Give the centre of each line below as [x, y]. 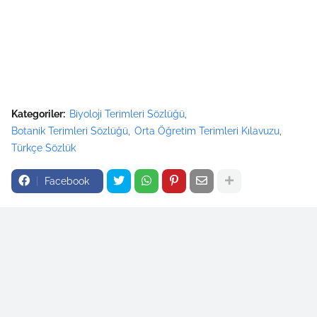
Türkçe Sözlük [44, 148]
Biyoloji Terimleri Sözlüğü [127, 114]
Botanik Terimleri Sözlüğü [70, 131]
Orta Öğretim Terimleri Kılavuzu [207, 131]
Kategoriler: [38, 114]
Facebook [67, 181]
